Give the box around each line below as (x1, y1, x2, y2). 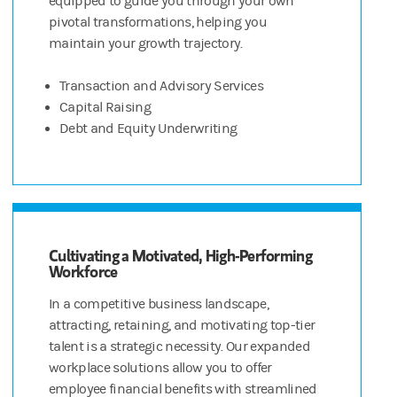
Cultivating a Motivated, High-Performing (49, 245, 312, 267)
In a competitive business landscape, (49, 296, 269, 313)
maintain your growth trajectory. (49, 35, 243, 52)
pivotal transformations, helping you (49, 14, 267, 31)
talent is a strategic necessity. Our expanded (49, 339, 310, 355)
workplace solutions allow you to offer (49, 360, 272, 377)
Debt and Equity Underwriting (59, 121, 237, 137)
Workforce (49, 261, 118, 283)
